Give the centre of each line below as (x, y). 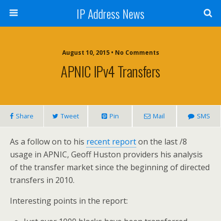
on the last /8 (162, 142)
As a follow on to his (48, 142)
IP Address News (110, 13)
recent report (111, 142)
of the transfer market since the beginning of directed (110, 167)
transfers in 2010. (42, 180)
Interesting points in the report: (69, 201)
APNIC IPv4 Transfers (110, 71)
